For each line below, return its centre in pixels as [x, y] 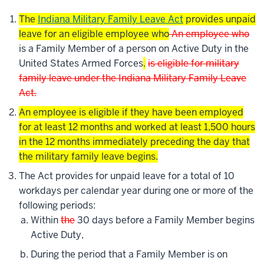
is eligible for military [194, 64]
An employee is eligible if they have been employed [131, 113]
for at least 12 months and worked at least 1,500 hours [137, 127]
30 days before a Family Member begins [165, 220]
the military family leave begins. [88, 157]
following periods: [57, 206]
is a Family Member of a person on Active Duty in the [134, 49]
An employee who [209, 34]
